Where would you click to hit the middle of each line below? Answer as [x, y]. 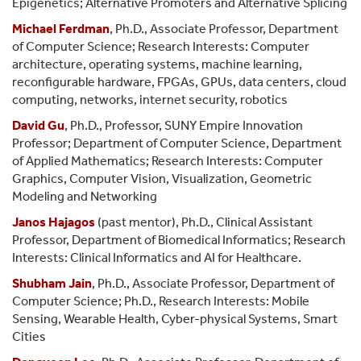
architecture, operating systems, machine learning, [157, 64]
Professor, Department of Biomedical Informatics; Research [179, 239]
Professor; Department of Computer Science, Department [177, 143]
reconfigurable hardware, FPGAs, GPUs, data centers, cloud [179, 81]
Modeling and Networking [85, 196]
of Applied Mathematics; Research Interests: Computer [168, 160]
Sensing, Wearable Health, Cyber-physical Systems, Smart [175, 318]
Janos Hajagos [54, 222]
